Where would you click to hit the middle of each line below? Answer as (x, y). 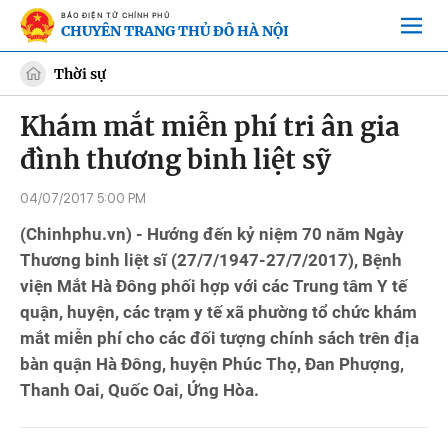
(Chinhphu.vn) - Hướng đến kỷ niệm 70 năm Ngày (212, 234)
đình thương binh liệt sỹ (175, 159)
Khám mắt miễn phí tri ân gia (210, 126)
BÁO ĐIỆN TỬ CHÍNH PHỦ (115, 15)
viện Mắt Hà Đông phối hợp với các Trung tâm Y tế (213, 286)
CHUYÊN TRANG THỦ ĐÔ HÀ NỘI (175, 30)
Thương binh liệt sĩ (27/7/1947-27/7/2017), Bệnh (211, 260)
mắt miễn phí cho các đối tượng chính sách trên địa (219, 338)
